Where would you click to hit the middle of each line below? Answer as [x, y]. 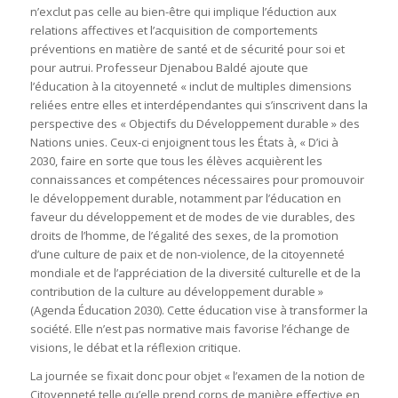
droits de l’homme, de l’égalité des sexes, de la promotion [184, 235]
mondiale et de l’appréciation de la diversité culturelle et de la [195, 272]
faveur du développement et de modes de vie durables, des [192, 216]
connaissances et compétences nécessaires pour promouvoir [197, 179]
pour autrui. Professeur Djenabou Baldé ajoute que [169, 67]
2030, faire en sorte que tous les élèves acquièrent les [176, 160]
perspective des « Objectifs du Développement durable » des [195, 123]
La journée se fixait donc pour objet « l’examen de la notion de [197, 375]
